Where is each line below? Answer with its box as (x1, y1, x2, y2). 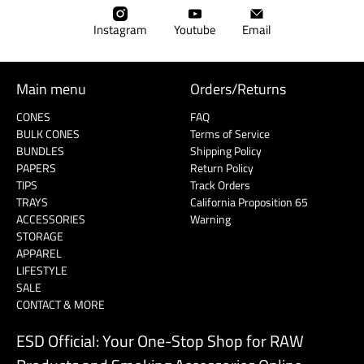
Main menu (16, 77, 86, 100)
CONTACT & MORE (16, 295, 105, 313)
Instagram (93, 20, 147, 40)
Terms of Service (190, 124, 270, 142)
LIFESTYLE (16, 261, 67, 279)
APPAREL (16, 244, 62, 262)
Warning (190, 210, 231, 227)
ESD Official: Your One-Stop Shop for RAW (16, 327, 304, 353)
